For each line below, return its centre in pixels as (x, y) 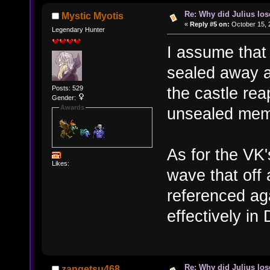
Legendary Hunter (78, 30)
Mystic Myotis (93, 16)
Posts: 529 (67, 88)
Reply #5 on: (209, 24)
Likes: (60, 163)
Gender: (64, 98)
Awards (72, 108)
